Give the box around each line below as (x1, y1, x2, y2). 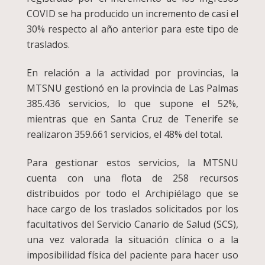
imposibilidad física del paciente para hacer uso (26, 248, 239, 262)
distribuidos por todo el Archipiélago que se (26, 187, 239, 201)
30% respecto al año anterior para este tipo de (26, 22, 239, 36)
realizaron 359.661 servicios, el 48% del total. (26, 128, 222, 141)
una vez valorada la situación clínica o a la (26, 233, 239, 247)
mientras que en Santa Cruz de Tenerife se (26, 112, 239, 126)
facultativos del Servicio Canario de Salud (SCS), (26, 218, 239, 231)
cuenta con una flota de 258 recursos (26, 172, 239, 185)
